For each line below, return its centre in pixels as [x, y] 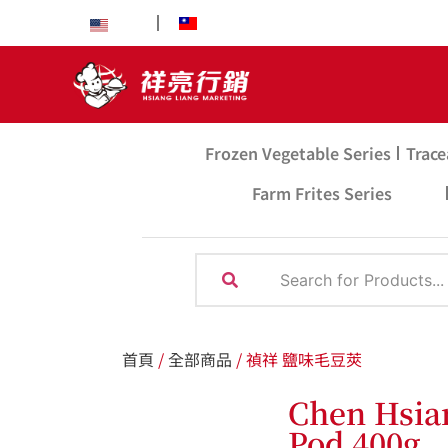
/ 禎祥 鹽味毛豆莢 [297, 358]
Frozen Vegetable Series [297, 152]
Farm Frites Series [322, 192]
